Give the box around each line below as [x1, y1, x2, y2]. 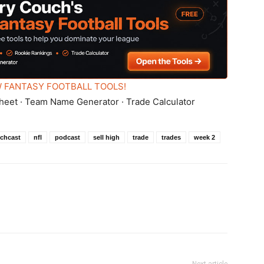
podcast [55, 134, 80, 141]
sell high [93, 134, 120, 141]
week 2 [194, 134, 215, 141]
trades [161, 134, 181, 141]
